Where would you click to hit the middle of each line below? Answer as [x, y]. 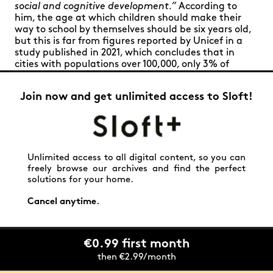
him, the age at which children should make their [128, 18]
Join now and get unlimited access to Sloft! [136, 97]
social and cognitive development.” [95, 7]
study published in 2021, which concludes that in [125, 53]
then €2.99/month [136, 257]
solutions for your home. [80, 180]
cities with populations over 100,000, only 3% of [122, 65]
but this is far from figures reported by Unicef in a [129, 41]
